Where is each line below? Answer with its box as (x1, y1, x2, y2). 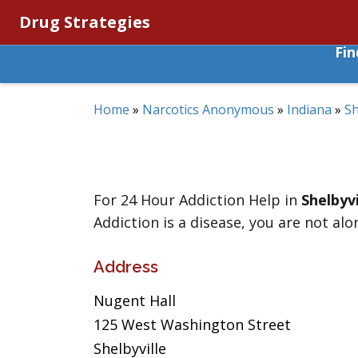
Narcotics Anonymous (142, 101, 274, 118)
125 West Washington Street (93, 315, 291, 334)
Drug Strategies (19, 11, 150, 33)
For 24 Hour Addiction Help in (93, 190, 301, 209)
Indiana (287, 101, 332, 118)
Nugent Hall (93, 291, 176, 310)
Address (93, 257, 158, 276)
